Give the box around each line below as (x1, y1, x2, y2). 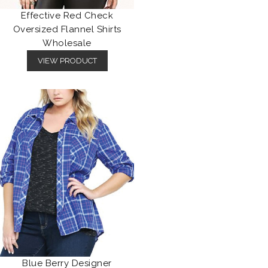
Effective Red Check (20, 10, 114, 22)
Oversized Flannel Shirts (13, 24, 121, 35)
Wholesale (42, 38, 92, 49)
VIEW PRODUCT (37, 56, 97, 66)
